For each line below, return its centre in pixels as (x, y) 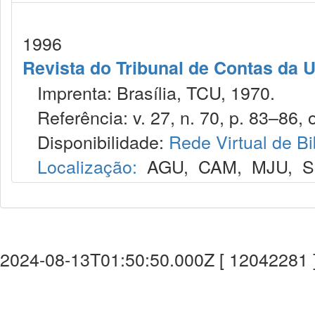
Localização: (87, 166)
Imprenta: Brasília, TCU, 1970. (149, 92)
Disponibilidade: (96, 141)
